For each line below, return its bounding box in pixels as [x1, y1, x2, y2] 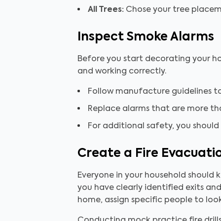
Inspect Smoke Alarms [77, 31, 214, 43]
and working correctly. [77, 68, 166, 75]
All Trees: [88, 6, 126, 14]
